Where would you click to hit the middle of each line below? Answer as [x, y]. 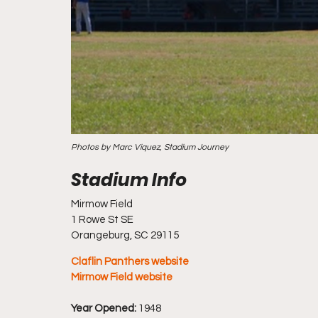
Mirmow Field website [122, 277]
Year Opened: [104, 308]
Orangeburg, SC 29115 [125, 235]
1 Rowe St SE [102, 220]
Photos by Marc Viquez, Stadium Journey [150, 147]
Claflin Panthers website [130, 262]
